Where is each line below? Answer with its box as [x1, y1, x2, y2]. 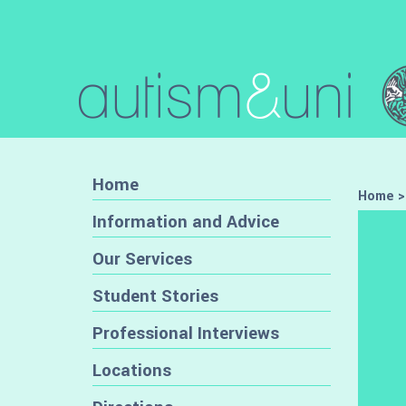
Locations [92, 357, 171, 382]
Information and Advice [92, 208, 279, 234]
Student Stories [92, 283, 218, 308]
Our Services [92, 246, 192, 271]
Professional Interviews [92, 320, 279, 345]
